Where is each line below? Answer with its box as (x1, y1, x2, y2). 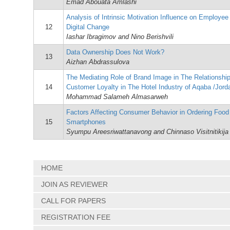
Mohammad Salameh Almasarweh (66, 93, 168, 101)
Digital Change (66, 23, 109, 31)
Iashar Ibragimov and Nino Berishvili (66, 33, 174, 41)
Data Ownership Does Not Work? (66, 48, 164, 56)
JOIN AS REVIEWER (41, 180, 108, 188)
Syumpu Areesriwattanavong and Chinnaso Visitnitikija (66, 128, 228, 136)
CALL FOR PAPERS (41, 197, 106, 205)
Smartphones (66, 118, 106, 126)
